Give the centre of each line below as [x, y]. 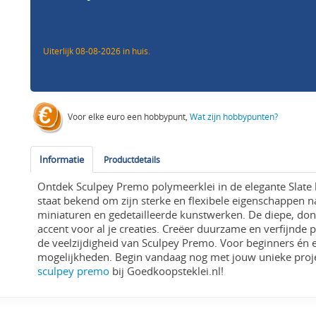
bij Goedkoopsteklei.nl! [167, 272]
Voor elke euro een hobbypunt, [128, 117]
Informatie [62, 160]
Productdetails [132, 160]
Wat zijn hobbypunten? [234, 117]
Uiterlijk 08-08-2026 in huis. [97, 51]
